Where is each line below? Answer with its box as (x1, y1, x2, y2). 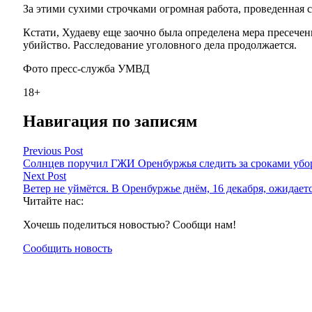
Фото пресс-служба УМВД (23, 62, 150, 75)
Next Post (23, 170, 66, 182)
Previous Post (23, 145, 83, 157)
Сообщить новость (23, 242, 112, 255)
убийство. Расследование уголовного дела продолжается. (23, 38, 297, 51)
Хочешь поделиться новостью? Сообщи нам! (23, 219, 236, 231)
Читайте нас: (23, 195, 84, 208)
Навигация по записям (23, 112, 197, 131)
